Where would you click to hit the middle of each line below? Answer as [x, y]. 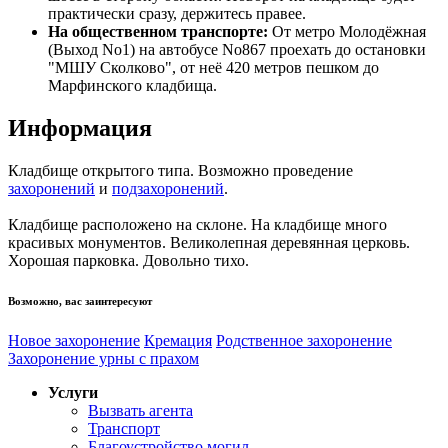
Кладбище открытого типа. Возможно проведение [180, 171]
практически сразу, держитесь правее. [177, 14]
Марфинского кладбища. [132, 86]
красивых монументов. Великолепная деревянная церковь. [209, 243]
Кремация [178, 341]
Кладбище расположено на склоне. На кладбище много [197, 225]
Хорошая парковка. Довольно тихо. [128, 261]
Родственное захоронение [304, 341]
